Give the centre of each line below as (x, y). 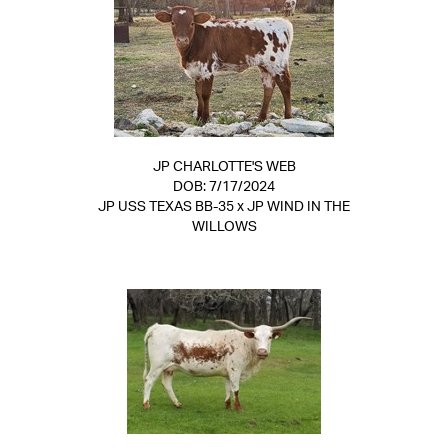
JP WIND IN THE (298, 207)
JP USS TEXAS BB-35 (166, 207)
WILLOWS (224, 227)
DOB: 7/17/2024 (224, 187)
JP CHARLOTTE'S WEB (224, 167)
